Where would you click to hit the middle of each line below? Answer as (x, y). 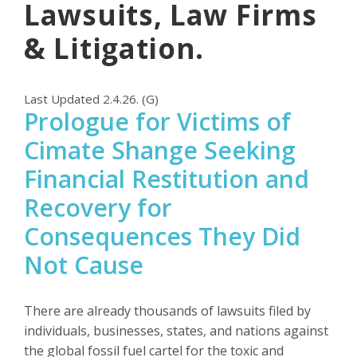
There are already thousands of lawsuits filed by (167, 310)
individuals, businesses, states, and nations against (176, 330)
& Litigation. (114, 48)
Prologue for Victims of (157, 121)
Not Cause (84, 265)
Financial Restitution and (167, 178)
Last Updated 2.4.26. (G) (91, 98)
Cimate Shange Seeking (160, 150)
